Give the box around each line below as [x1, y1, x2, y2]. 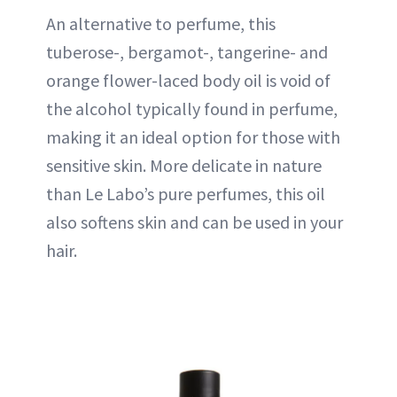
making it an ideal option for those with [46, 125, 340, 148]
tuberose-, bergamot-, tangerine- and [46, 40, 328, 63]
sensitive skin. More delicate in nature [46, 153, 322, 176]
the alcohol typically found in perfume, [46, 97, 338, 120]
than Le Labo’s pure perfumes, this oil [46, 182, 325, 205]
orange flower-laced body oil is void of [46, 68, 331, 91]
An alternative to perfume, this [46, 12, 276, 35]
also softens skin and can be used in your [46, 210, 343, 233]
